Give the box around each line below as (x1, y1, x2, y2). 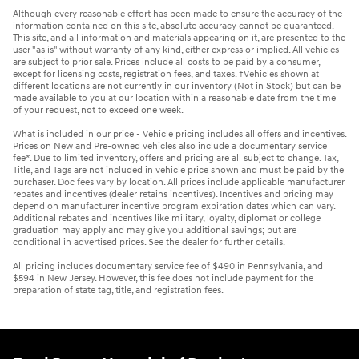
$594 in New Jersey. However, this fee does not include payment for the (13, 272, 313, 284)
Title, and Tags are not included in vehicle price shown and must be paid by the (13, 163, 344, 176)
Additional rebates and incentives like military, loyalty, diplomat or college (13, 212, 321, 224)
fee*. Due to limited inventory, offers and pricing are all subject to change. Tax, (13, 151, 338, 164)
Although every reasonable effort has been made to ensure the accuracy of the (13, 7, 342, 20)
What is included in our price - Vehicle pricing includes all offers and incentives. (13, 127, 346, 140)
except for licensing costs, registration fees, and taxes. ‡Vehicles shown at (13, 67, 319, 80)
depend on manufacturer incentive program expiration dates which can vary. (13, 200, 335, 212)
